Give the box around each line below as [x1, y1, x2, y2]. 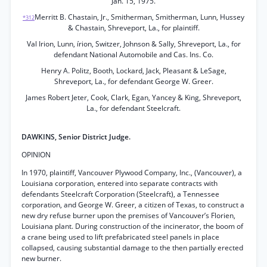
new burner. [21, 253, 61, 263]
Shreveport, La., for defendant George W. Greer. [54, 76, 213, 86]
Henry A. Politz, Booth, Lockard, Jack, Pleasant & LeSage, [41, 66, 226, 76]
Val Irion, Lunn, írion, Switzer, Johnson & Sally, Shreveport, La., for [26, 39, 241, 49]
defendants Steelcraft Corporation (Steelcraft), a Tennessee [21, 189, 219, 199]
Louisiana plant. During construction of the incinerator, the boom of [21, 221, 243, 231]
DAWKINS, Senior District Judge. [21, 132, 131, 142]
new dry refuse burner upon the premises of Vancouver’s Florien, [21, 210, 235, 221]
